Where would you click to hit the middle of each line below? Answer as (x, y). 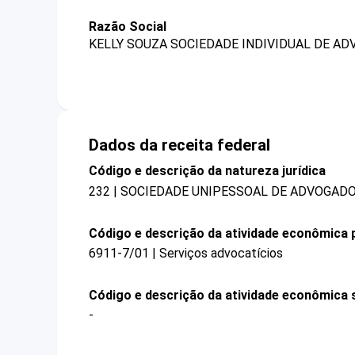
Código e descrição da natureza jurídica (207, 171)
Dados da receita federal (179, 145)
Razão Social (128, 27)
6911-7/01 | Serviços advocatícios (186, 253)
